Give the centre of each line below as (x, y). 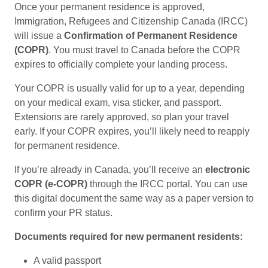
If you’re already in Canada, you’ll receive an (110, 169)
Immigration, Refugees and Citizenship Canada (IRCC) (131, 21)
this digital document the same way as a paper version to (134, 198)
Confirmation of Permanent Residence (151, 35)
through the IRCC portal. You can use (167, 184)
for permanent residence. (67, 145)
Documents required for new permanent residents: (129, 236)
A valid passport (67, 260)
